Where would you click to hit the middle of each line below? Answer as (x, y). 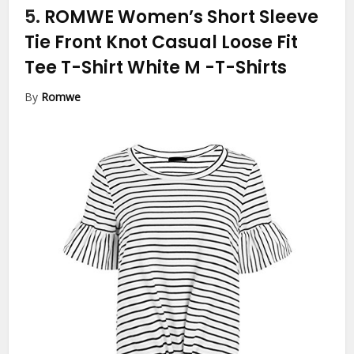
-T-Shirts (246, 68)
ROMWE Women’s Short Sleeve (182, 17)
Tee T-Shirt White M (115, 68)
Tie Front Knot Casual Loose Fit (162, 43)
